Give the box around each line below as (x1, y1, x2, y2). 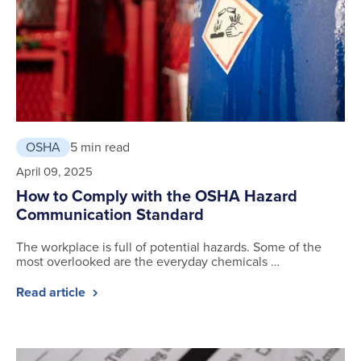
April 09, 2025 (16, 162, 93, 180)
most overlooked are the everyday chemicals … (16, 251, 280, 271)
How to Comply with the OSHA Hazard (16, 183, 297, 208)
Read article (16, 282, 89, 301)
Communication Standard (16, 201, 204, 226)
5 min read (70, 137, 130, 156)
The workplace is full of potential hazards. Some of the (16, 237, 322, 256)
